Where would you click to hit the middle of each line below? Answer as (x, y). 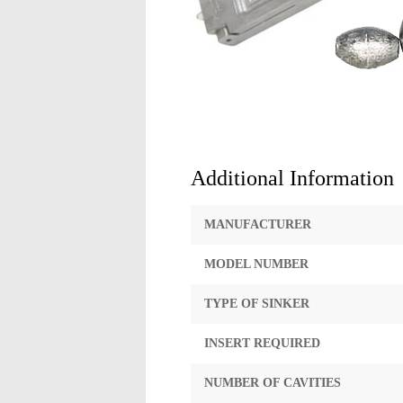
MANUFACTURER (258, 224)
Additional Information (292, 178)
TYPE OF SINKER (257, 304)
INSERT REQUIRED (262, 343)
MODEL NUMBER (256, 264)
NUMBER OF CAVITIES (273, 383)
